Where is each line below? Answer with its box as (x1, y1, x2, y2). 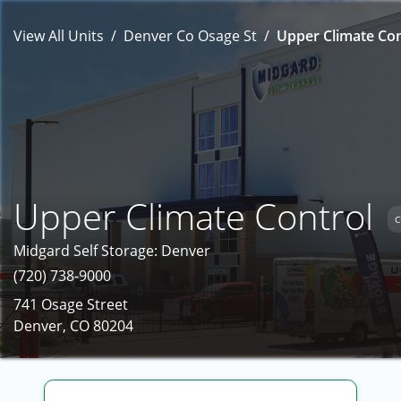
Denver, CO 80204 (13, 316, 133, 336)
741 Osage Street (13, 294, 128, 314)
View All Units (13, 26, 104, 46)
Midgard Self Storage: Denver (13, 241, 210, 260)
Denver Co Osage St (124, 26, 257, 46)
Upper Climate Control (13, 192, 373, 241)
